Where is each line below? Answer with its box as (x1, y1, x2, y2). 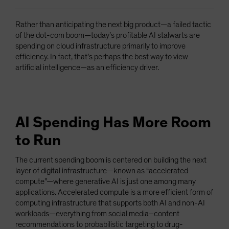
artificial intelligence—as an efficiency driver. (15, 63, 159, 72)
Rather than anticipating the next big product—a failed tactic (15, 20, 211, 29)
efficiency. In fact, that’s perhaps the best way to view (15, 53, 188, 61)
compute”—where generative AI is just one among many (15, 177, 196, 186)
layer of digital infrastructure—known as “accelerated (15, 167, 188, 175)
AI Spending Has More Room (15, 115, 211, 131)
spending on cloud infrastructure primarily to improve (15, 42, 186, 51)
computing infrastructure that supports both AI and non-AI (15, 199, 205, 208)
